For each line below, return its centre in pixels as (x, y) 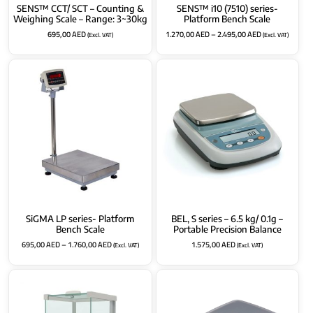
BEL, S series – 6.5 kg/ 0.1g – (227, 218)
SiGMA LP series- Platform (80, 218)
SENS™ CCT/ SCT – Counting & (80, 8)
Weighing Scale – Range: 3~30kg (80, 19)
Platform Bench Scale (227, 19)
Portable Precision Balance (227, 229)
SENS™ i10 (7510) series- (227, 8)
